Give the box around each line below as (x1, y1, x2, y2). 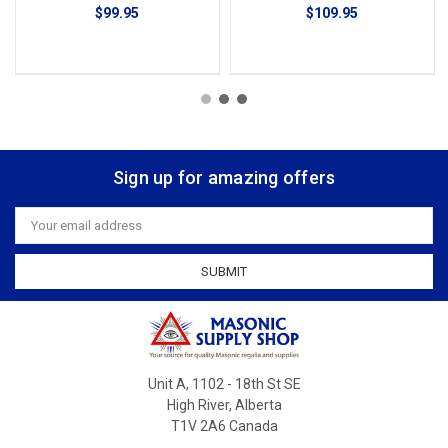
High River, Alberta (166, 397, 282, 414)
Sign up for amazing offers (112, 167, 336, 189)
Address (15, 224, 65, 240)
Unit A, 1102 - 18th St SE (147, 376, 301, 393)
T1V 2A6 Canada (170, 418, 278, 435)
